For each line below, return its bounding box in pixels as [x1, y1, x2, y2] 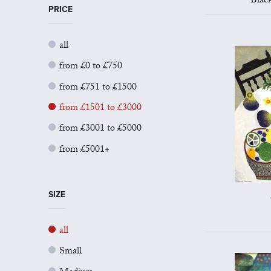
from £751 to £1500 [59, 79, 137, 96]
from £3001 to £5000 [59, 121, 142, 138]
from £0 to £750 [59, 59, 122, 76]
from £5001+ [59, 142, 109, 158]
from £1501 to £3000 [59, 100, 142, 117]
